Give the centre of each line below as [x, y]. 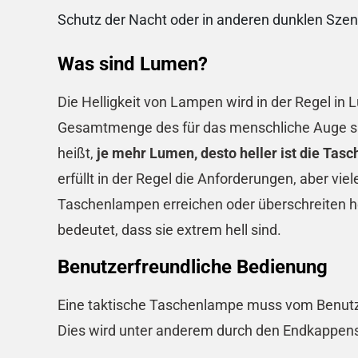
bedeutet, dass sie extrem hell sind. [169, 230]
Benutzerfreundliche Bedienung [193, 267]
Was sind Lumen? [133, 64]
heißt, [76, 153]
